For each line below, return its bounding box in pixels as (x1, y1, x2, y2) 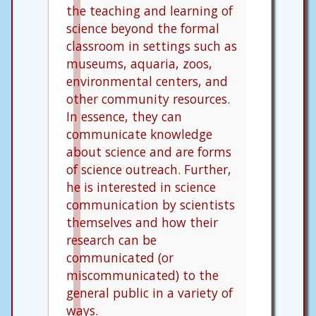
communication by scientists (66, 195, 235, 213)
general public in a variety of (66, 284, 233, 301)
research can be (66, 231, 157, 248)
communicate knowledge (66, 125, 212, 142)
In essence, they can (66, 107, 182, 125)
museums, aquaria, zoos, (66, 54, 212, 72)
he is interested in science (66, 178, 216, 195)
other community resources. (66, 90, 230, 107)
